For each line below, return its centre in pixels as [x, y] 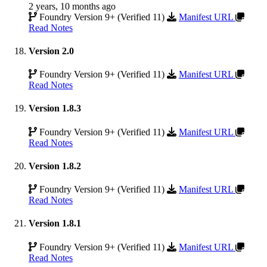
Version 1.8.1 [55, 223]
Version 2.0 [51, 51]
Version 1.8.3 [55, 108]
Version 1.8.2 [55, 166]
